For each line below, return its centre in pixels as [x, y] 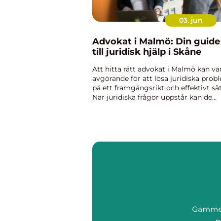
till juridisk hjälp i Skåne [147, 52]
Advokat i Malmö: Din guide [156, 41]
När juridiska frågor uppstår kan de [152, 97]
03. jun [191, 20]
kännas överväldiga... [128, 107]
